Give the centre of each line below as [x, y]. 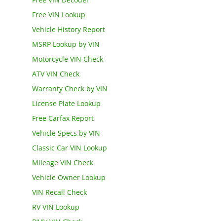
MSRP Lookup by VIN [66, 44]
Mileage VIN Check [62, 163]
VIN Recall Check [59, 192]
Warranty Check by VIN [70, 89]
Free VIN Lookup [58, 15]
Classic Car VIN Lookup [69, 148]
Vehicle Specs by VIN [66, 133]
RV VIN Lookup [55, 207]
